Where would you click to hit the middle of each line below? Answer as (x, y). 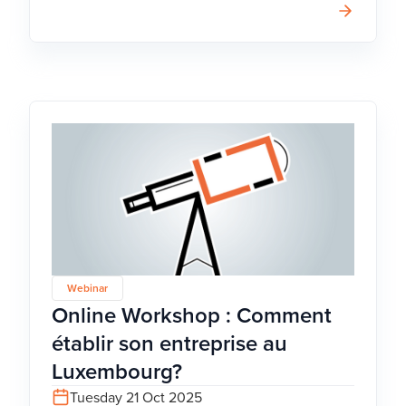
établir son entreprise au (169, 343)
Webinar (87, 288)
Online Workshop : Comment (192, 315)
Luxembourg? (117, 372)
